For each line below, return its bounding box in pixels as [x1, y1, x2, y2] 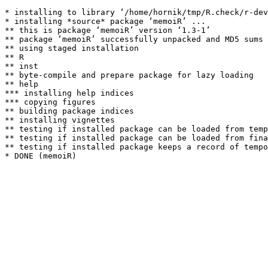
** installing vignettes [5, 115, 115, 124]
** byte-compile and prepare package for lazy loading [5, 71, 254, 80]
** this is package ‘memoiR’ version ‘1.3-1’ [5, 26, 211, 35]
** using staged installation [5, 44, 139, 53]
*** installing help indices [5, 89, 134, 98]
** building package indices [5, 106, 134, 115]
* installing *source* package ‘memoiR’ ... [5, 17, 206, 26]
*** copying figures [5, 98, 96, 106]
